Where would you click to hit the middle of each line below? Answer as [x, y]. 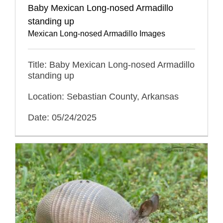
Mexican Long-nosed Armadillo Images [97, 33]
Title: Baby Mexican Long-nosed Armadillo [111, 64]
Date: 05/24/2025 [62, 117]
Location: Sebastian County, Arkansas [103, 96]
